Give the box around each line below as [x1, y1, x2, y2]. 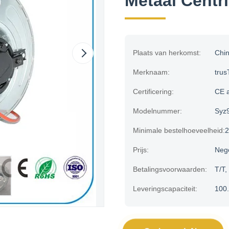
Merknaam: [133, 68, 170, 76]
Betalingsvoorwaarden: [133, 165, 207, 173]
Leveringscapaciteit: [133, 185, 197, 193]
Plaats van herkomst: [133, 49, 201, 57]
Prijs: [133, 146, 149, 154]
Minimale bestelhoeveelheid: [133, 126, 225, 134]
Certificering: [133, 87, 174, 96]
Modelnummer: [133, 107, 182, 115]
